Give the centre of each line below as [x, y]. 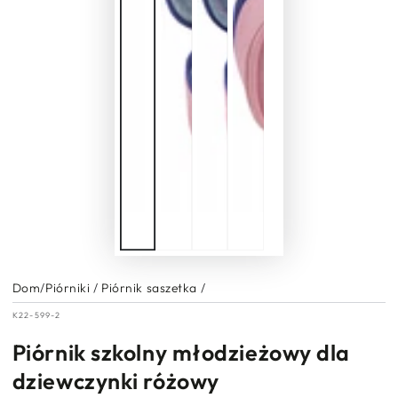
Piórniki [68, 288]
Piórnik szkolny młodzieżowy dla [181, 353]
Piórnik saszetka [150, 288]
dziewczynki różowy [115, 382]
